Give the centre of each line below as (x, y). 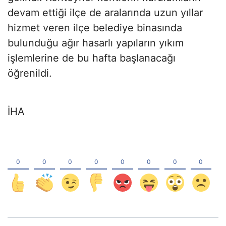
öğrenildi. (30, 73)
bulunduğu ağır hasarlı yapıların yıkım (96, 43)
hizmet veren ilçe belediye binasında (95, 27)
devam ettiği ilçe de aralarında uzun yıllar (105, 12)
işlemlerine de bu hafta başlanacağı (92, 58)
